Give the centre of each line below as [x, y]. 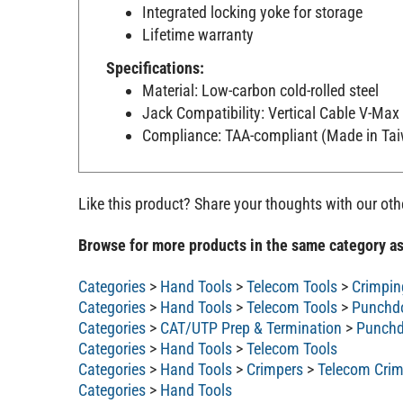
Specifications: [155, 68]
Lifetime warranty [198, 34]
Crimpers [275, 369]
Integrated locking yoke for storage [252, 12]
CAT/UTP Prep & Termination [251, 327]
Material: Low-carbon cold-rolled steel [260, 91]
